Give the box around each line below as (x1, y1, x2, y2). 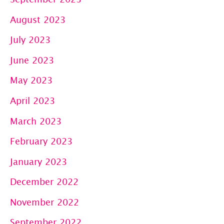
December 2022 (10, 176, 78, 187)
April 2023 (10, 94, 55, 106)
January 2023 (10, 155, 67, 167)
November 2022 (10, 196, 79, 207)
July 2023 (10, 34, 50, 45)
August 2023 (10, 13, 65, 25)
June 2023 (10, 54, 54, 65)
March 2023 (10, 115, 61, 126)
